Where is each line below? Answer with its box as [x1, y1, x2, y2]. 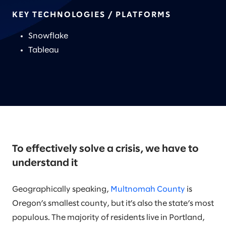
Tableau [28, 46, 61, 54]
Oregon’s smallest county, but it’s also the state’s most [12, 200, 214, 207]
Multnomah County [110, 186, 185, 193]
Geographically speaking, [12, 186, 110, 193]
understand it [12, 158, 78, 168]
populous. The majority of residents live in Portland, [12, 214, 205, 221]
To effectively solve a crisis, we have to [12, 144, 199, 154]
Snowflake [28, 32, 70, 40]
